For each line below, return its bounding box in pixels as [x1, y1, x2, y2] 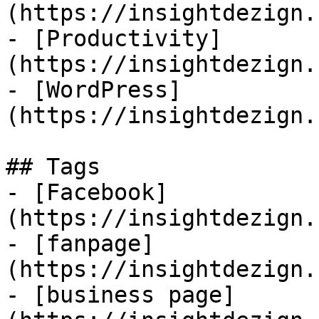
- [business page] [6, 282, 236, 308]
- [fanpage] [6, 231, 155, 256]
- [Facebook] [6, 179, 168, 205]
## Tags [6, 154, 100, 179]
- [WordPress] [6, 77, 182, 103]
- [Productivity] [6, 26, 222, 51]
